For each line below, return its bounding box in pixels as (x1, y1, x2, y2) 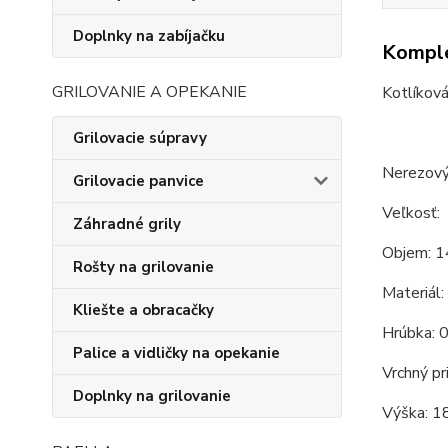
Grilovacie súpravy (73, 128, 207, 148)
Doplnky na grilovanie (73, 386, 231, 406)
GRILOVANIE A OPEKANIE (52, 81, 247, 103)
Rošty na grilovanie (73, 257, 214, 277)
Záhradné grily (73, 214, 181, 234)
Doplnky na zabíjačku (73, 26, 225, 46)
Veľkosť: (381, 202, 440, 224)
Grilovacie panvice (73, 171, 204, 191)
